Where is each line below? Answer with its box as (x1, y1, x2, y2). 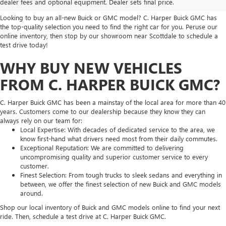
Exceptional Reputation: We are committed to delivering (20, 143, 184, 152)
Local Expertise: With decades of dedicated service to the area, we (20, 125, 215, 134)
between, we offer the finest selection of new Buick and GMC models (20, 179, 221, 188)
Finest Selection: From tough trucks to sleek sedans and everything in (20, 170, 222, 179)
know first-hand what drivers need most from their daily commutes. (20, 134, 217, 143)
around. (20, 188, 43, 197)
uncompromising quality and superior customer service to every (20, 152, 208, 161)
